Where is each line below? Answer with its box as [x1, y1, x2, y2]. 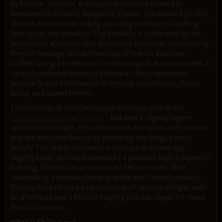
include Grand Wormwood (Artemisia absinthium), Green [10, 78, 200, 89]
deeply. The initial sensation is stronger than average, [10, 143, 187, 153]
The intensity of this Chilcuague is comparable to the [10, 103, 184, 113]
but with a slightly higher [109, 113, 192, 123]
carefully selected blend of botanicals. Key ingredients [10, 68, 189, 79]
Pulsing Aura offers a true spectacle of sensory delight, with [10, 182, 206, 193]
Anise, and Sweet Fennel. [10, 88, 93, 99]
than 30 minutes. [10, 202, 66, 213]
